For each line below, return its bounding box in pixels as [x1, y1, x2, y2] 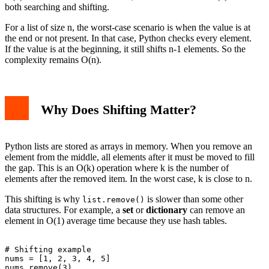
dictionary [146, 204, 187, 215]
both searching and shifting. [5, 1, 109, 12]
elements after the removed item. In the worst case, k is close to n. [5, 173, 252, 184]
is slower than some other [145, 193, 243, 204]
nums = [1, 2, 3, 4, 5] [5, 253, 110, 263]
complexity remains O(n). [5, 54, 101, 65]
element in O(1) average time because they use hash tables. [5, 215, 227, 226]
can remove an [187, 204, 245, 215]
